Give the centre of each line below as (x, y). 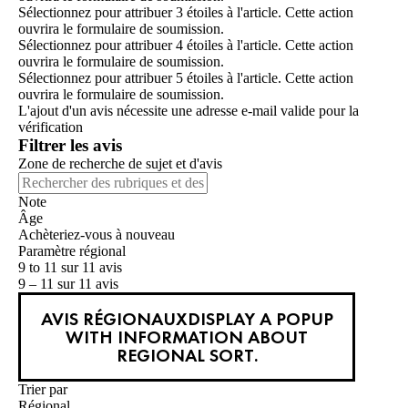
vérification (51, 127)
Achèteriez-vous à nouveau (97, 235)
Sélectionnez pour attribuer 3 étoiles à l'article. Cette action (186, 13)
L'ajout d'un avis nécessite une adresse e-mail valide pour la (189, 111)
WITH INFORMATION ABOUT (187, 337)
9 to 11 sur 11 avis (70, 268)
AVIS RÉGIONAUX (114, 319)
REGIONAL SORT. (187, 356)
